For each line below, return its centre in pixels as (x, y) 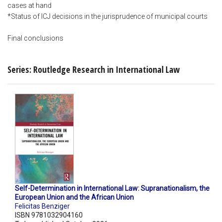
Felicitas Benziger (42, 206)
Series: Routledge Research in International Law (94, 69)
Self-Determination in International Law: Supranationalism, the (112, 189)
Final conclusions (35, 38)
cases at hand (29, 6)
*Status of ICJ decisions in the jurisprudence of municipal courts (108, 17)
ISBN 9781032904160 (49, 215)
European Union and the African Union (74, 197)
